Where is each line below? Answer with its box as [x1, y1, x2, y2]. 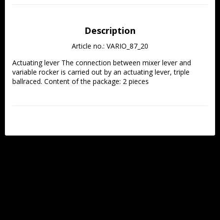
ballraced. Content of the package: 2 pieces [12, 76, 149, 86]
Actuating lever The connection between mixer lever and [12, 57, 191, 67]
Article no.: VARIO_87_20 [72, 41, 148, 51]
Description [84, 24, 136, 36]
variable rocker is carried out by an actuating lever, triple [12, 67, 190, 77]
